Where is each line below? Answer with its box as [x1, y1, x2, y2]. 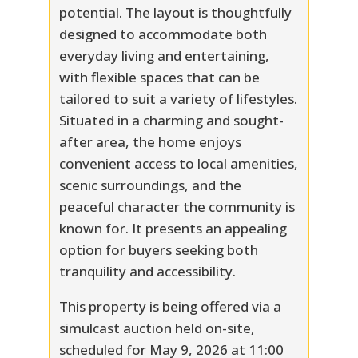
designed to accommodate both [58, 24, 267, 43]
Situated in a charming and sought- [58, 110, 284, 129]
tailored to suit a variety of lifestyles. [58, 89, 297, 108]
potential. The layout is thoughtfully [58, 2, 292, 22]
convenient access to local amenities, [58, 153, 298, 173]
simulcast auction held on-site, [58, 318, 255, 337]
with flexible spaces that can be [58, 67, 260, 86]
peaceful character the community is [58, 197, 295, 216]
